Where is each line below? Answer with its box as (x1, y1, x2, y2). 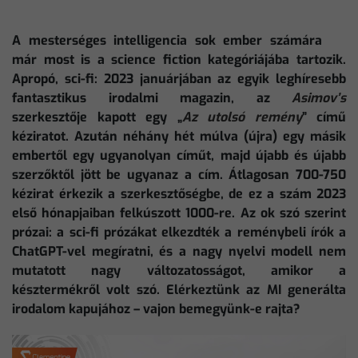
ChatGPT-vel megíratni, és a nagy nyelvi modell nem (12, 243, 346, 260)
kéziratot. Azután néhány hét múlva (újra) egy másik (12, 128, 346, 145)
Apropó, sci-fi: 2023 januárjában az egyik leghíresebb (12, 70, 346, 87)
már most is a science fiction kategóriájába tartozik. (12, 51, 346, 68)
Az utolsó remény (181, 109, 302, 125)
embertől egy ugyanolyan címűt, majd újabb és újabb (12, 147, 346, 164)
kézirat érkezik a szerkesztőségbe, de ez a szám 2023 (12, 185, 346, 202)
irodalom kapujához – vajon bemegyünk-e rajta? (12, 300, 300, 317)
